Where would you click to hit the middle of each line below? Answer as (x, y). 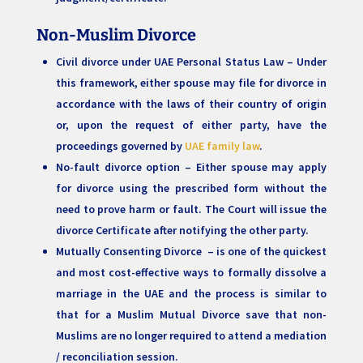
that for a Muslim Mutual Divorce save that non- (191, 315)
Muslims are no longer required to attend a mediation (191, 336)
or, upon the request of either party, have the (191, 125)
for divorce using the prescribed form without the (191, 188)
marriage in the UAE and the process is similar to (191, 294)
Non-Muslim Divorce (116, 35)
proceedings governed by (120, 146)
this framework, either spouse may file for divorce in (191, 83)
